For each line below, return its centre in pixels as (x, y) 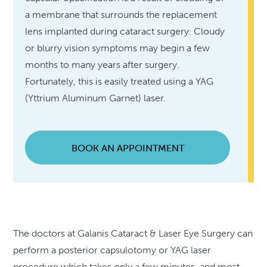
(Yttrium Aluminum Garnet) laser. (96, 98)
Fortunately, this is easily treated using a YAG (119, 81)
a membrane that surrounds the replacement (121, 14)
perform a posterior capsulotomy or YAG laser (112, 250)
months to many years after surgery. (103, 64)
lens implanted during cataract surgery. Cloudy (125, 31)
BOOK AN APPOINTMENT (128, 148)
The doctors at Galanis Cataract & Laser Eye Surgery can (133, 234)
